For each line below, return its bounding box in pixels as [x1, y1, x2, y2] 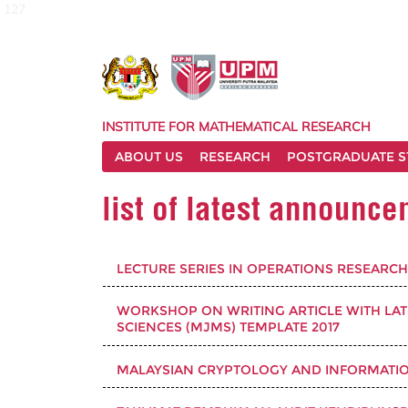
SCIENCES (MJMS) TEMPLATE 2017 [117, 319, 340, 336]
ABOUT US [115, 148, 183, 165]
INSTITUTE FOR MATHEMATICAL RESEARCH [102, 118, 371, 135]
